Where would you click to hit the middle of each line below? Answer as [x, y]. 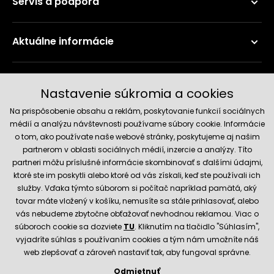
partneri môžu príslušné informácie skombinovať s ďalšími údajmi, [137, 162]
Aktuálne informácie [63, 42]
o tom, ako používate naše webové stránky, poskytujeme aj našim [137, 137]
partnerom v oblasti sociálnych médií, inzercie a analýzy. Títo [137, 150]
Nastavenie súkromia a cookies [137, 94]
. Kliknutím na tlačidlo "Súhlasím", [197, 227]
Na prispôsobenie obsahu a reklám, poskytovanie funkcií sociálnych [137, 111]
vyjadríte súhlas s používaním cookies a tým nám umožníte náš [137, 239]
